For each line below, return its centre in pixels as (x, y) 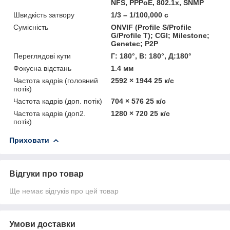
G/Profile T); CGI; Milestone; (160, 35)
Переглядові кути (42, 56)
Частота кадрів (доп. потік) (58, 101)
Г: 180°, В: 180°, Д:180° (151, 56)
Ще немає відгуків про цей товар (64, 191)
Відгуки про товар (46, 174)
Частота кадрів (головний (56, 80)
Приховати (29, 140)
